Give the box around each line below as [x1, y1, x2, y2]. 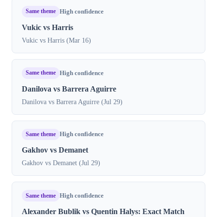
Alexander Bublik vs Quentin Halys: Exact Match [22, 207, 185, 216]
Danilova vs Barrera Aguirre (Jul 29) [22, 97, 123, 106]
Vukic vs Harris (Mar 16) [22, 36, 91, 44]
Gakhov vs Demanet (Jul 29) [22, 159, 100, 167]
